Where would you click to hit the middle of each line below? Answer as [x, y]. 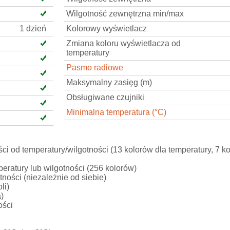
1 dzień [33, 28]
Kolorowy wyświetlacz [106, 28]
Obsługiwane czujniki [105, 97]
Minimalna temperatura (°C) [116, 112]
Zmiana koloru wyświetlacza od [123, 43]
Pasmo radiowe [94, 68]
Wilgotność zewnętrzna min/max [125, 14]
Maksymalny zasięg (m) [109, 82]
